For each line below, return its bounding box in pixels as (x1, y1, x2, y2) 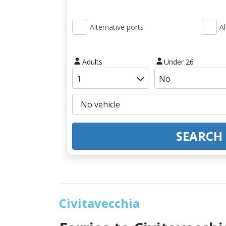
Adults (82, 56, 102, 67)
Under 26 (164, 56, 194, 67)
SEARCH (176, 127, 222, 144)
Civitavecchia (59, 194, 140, 211)
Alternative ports (90, 22, 144, 32)
